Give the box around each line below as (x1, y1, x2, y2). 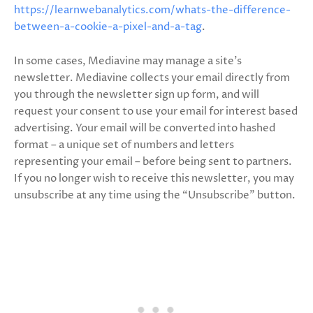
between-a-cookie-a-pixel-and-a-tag (14, 20, 202, 34)
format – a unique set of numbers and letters (14, 138, 234, 152)
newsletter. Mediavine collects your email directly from (14, 71, 290, 85)
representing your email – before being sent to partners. (14, 154, 292, 169)
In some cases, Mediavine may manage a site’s (14, 54, 242, 68)
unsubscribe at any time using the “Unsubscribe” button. (14, 188, 296, 203)
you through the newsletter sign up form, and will (14, 87, 259, 102)
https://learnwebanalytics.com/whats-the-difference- (14, 3, 291, 17)
